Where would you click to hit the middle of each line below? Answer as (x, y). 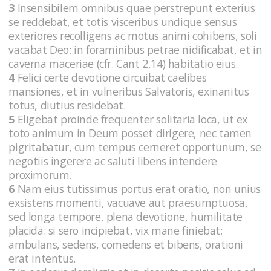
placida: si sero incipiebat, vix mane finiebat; (116, 230)
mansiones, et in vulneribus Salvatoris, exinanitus (129, 91)
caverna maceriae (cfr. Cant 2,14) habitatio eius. (125, 63)
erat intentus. (44, 258)
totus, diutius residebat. (68, 105)
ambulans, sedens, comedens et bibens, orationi (126, 244)
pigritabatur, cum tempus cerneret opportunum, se (135, 147)
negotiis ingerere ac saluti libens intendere (113, 161)
